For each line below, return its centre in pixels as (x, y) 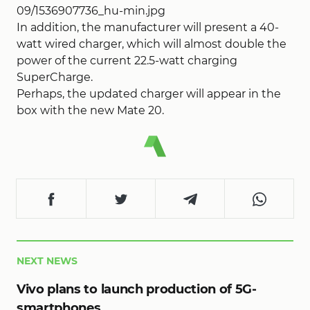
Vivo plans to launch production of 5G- (137, 290)
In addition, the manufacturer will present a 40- (148, 27)
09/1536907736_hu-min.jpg (91, 11)
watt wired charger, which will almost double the (152, 44)
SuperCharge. (55, 77)
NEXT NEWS (47, 261)
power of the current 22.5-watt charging (127, 61)
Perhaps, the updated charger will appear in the (149, 94)
